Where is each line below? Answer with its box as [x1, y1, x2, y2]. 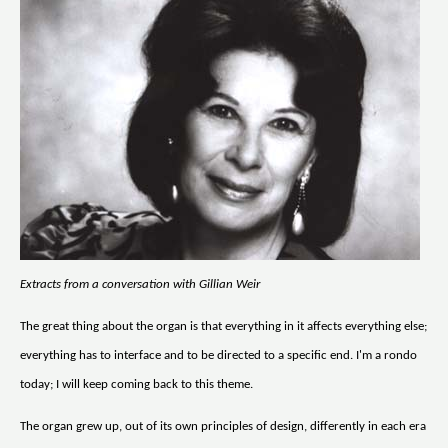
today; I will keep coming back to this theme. [20, 377, 253, 391]
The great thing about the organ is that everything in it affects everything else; [20, 319, 427, 333]
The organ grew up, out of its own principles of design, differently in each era [20, 419, 426, 433]
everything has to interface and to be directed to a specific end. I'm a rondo [20, 348, 417, 362]
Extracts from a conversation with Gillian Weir [20, 278, 260, 292]
